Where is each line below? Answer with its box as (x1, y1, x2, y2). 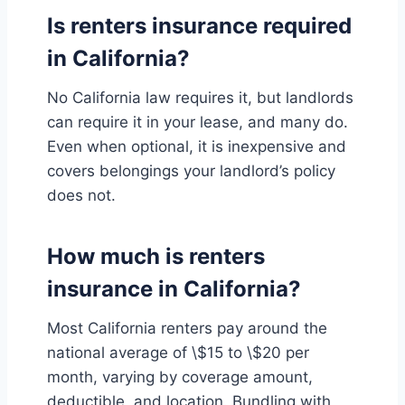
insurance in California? (47, 276, 301, 303)
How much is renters (47, 243, 265, 270)
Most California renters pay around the (47, 319, 327, 338)
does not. (47, 186, 116, 205)
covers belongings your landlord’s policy (47, 162, 335, 181)
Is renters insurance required (47, 13, 352, 40)
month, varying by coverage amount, (47, 368, 313, 387)
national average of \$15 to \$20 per (47, 344, 309, 363)
